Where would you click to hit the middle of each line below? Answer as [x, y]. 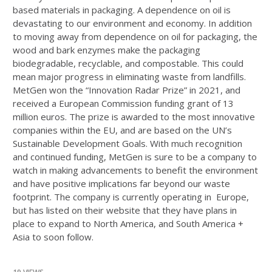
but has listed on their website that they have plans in [125, 210]
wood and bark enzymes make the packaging [107, 50]
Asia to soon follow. [54, 237]
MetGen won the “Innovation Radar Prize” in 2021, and [127, 90]
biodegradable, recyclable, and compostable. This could [128, 63]
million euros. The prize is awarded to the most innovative [134, 117]
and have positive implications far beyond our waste [121, 183]
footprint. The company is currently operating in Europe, [131, 197]
